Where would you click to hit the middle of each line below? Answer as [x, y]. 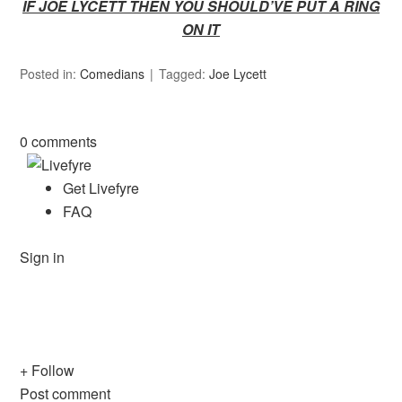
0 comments [59, 142]
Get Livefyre [101, 188]
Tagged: [184, 74]
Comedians [113, 74]
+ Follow [48, 371]
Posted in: [50, 74]
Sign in [43, 258]
